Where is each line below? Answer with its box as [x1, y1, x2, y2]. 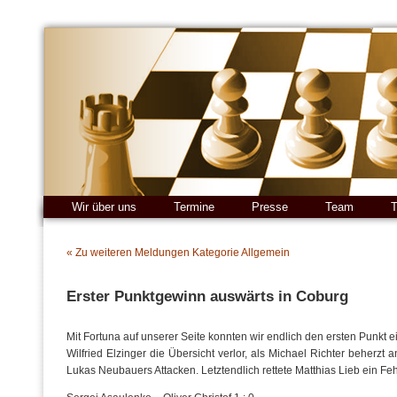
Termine [174, 200, 214, 214]
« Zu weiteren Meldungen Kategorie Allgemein [66, 246, 290, 259]
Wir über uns [72, 200, 136, 214]
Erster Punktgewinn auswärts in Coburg [66, 288, 348, 305]
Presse [252, 200, 288, 214]
